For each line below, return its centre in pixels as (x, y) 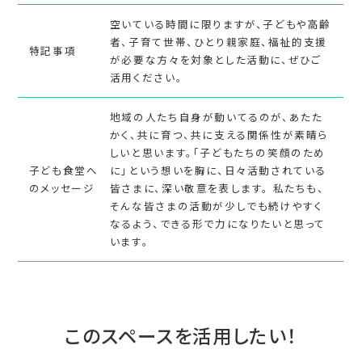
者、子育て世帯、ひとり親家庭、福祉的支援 (219, 41)
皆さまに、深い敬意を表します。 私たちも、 (217, 187)
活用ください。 (146, 77)
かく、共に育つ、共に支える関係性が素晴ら (219, 134)
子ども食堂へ (63, 170)
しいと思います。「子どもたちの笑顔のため (218, 152)
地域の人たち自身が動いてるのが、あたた (216, 116)
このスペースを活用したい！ (181, 336)
